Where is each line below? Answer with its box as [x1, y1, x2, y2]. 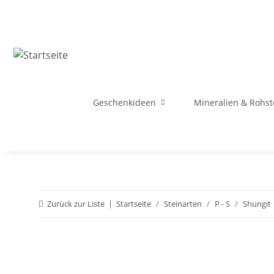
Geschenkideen [93, 97, 156, 108]
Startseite [116, 198, 151, 209]
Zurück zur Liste [47, 198, 105, 209]
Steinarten [164, 198, 202, 209]
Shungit [243, 198, 271, 209]
